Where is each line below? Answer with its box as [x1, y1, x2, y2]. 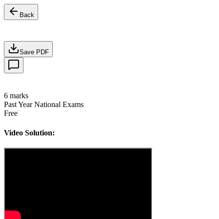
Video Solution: [4, 128, 55, 137]
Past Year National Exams [4, 100, 84, 109]
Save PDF [20, 48, 49, 56]
